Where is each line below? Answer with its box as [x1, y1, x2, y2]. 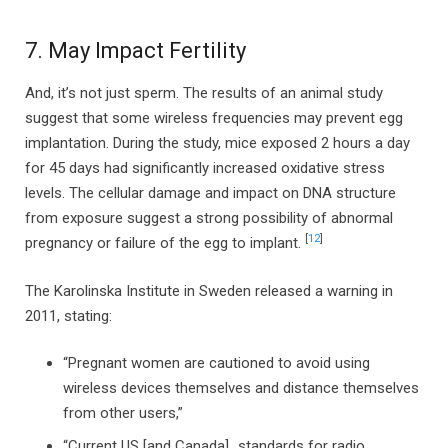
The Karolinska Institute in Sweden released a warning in [25, 281, 393, 300]
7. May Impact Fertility [25, 38, 246, 63]
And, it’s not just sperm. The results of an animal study [25, 84, 383, 102]
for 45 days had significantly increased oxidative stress [25, 159, 385, 177]
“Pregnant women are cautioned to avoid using [62, 354, 370, 372]
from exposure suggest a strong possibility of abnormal [25, 209, 393, 227]
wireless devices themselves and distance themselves [62, 379, 419, 397]
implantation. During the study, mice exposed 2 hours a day [25, 134, 410, 152]
